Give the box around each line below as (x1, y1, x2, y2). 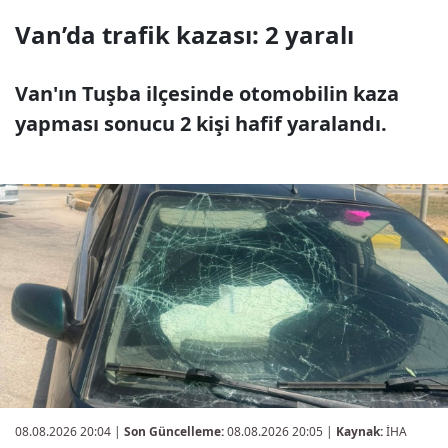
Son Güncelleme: (124, 423, 224, 440)
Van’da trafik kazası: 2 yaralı (15, 18, 354, 51)
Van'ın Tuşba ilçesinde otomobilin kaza (15, 80, 399, 107)
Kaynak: (336, 423, 383, 440)
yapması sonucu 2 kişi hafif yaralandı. (15, 110, 387, 137)
